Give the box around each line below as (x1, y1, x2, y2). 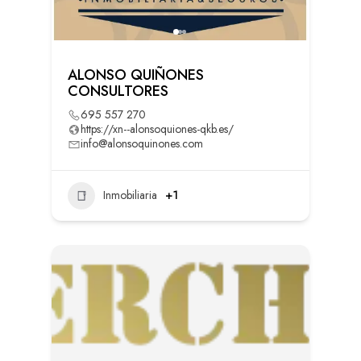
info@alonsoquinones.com (80, 135, 203, 151)
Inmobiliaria (102, 187, 157, 204)
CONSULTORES (67, 80, 168, 102)
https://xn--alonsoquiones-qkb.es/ (80, 120, 234, 137)
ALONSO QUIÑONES (67, 64, 204, 85)
